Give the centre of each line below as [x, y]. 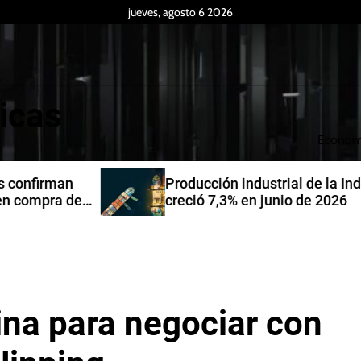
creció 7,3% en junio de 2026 [183, 200]
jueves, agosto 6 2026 [180, 12]
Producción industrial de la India [196, 183]
